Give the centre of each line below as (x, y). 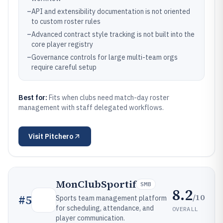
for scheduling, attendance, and (105, 208)
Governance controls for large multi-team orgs (105, 57)
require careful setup (64, 67)
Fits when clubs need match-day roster (109, 98)
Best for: (34, 98)
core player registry (62, 44)
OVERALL (185, 209)
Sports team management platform (111, 198)
